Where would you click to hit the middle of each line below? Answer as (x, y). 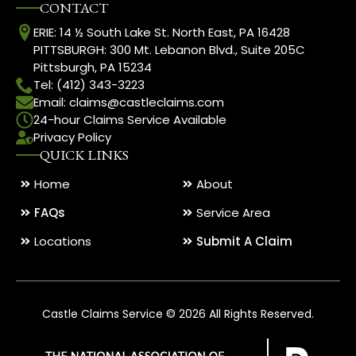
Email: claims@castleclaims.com (129, 102)
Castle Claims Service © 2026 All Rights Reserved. (178, 314)
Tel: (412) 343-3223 (89, 85)
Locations (62, 241)
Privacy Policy (72, 137)
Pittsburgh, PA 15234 (93, 67)
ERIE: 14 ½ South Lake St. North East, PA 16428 (162, 32)
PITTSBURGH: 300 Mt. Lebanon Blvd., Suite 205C (169, 50)
